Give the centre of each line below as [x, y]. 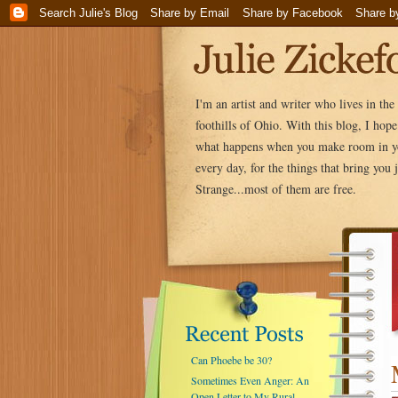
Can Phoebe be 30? [231, 360]
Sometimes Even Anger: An [250, 380]
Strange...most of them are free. [275, 189]
